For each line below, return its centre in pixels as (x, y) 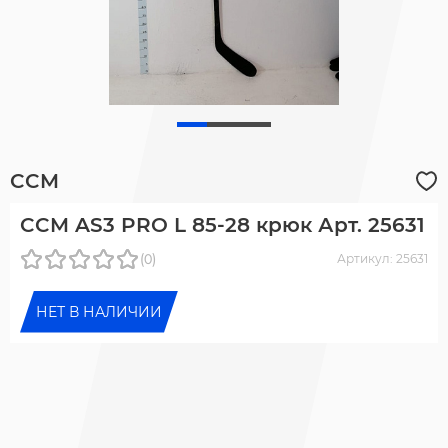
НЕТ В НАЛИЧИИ (99, 311)
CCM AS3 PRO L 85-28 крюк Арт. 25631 (222, 224)
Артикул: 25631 (382, 258)
